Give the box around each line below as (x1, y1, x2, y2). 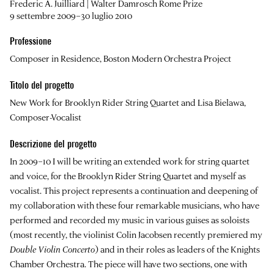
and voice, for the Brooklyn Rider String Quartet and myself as (10, 169, 246, 182)
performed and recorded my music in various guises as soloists (10, 213, 250, 226)
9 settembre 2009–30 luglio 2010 (10, 9, 132, 21)
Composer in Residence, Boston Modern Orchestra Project (10, 52, 231, 64)
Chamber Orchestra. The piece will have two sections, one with (10, 257, 247, 270)
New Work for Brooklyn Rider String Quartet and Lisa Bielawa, (10, 96, 246, 108)
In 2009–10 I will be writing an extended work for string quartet (10, 155, 250, 167)
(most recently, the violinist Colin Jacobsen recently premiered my (10, 228, 262, 240)
